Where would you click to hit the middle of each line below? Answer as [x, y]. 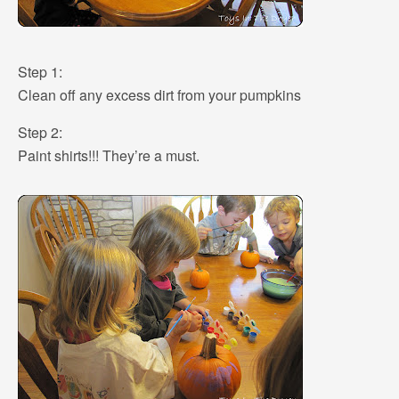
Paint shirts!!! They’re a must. [109, 155]
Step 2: [40, 132]
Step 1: [40, 72]
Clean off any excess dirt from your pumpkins [159, 95]
